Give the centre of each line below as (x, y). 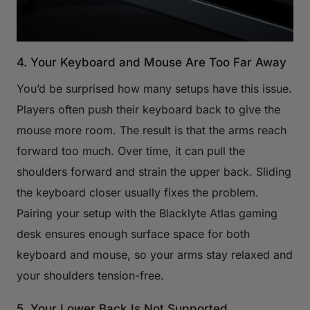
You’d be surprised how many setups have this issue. (154, 88)
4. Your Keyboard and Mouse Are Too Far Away (152, 62)
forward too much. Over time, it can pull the (131, 151)
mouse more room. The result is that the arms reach (152, 130)
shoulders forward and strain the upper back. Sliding (154, 171)
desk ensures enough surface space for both (133, 234)
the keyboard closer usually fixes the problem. (138, 192)
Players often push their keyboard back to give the (148, 109)
